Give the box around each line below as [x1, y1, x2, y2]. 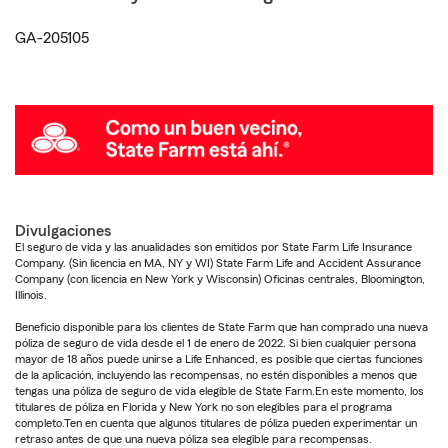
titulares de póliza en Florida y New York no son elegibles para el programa [15, 400, 392, 413]
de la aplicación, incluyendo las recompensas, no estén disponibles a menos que [15, 368, 417, 381]
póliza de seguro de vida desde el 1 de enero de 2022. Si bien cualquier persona [15, 336, 416, 349]
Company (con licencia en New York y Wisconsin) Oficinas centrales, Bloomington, [15, 272, 425, 285]
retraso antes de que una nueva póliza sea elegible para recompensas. [15, 432, 372, 445]
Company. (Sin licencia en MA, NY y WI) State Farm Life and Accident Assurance [15, 256, 421, 269]
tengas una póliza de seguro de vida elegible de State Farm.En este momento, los [15, 384, 424, 397]
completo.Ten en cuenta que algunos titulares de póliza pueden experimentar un [15, 416, 417, 429]
